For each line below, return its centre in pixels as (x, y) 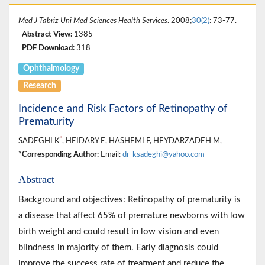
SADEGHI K (39, 141)
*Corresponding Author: (59, 155)
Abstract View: (47, 35)
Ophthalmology (51, 68)
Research (40, 85)
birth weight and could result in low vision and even (119, 232)
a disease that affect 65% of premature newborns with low (132, 216)
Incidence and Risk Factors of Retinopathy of (123, 109)
